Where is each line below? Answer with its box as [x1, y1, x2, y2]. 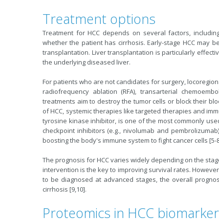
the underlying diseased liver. [43, 58, 131, 66]
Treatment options [43, 10, 155, 28]
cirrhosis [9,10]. [43, 185, 87, 194]
